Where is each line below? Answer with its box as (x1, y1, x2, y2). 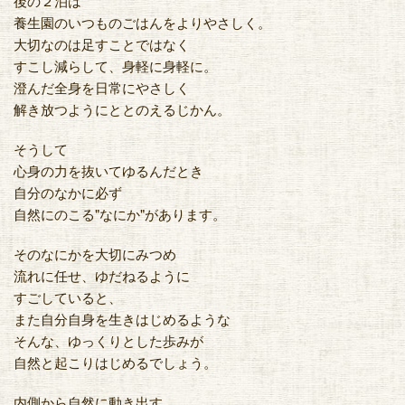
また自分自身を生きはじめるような (14, 308, 231, 328)
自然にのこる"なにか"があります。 (14, 203, 226, 223)
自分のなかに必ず (14, 182, 122, 202)
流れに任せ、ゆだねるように (14, 265, 190, 285)
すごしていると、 (14, 287, 122, 306)
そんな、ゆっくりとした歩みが (14, 330, 203, 350)
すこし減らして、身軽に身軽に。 (14, 55, 217, 75)
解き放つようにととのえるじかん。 (14, 99, 231, 118)
